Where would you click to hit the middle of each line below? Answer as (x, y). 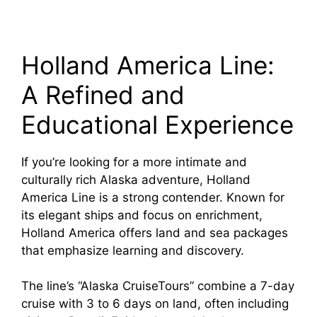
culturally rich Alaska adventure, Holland (136, 179)
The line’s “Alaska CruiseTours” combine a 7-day (158, 286)
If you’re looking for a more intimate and (134, 162)
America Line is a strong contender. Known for (153, 197)
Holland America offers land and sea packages (155, 232)
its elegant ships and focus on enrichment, (142, 215)
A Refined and (103, 94)
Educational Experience (157, 124)
